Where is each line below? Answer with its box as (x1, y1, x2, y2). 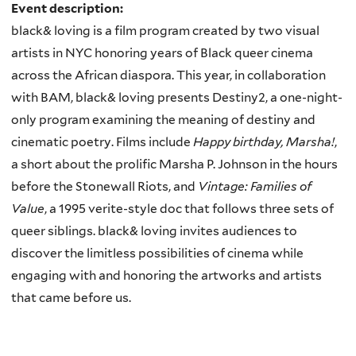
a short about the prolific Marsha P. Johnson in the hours (11, 156, 338, 172)
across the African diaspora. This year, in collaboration (11, 67, 326, 83)
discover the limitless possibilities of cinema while (11, 245, 304, 261)
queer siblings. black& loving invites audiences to (11, 222, 297, 238)
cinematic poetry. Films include (11, 133, 193, 149)
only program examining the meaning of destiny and (11, 111, 315, 127)
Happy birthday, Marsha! (193, 133, 335, 149)
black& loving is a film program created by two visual (11, 22, 319, 38)
